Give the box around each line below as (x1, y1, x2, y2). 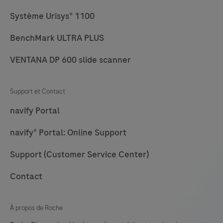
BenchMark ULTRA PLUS (10, 32, 104, 44)
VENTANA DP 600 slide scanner (10, 54, 131, 66)
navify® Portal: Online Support (10, 126, 126, 139)
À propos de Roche (10, 203, 63, 213)
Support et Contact (10, 87, 65, 97)
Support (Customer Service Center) (10, 148, 149, 161)
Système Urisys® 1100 (10, 10, 95, 22)
